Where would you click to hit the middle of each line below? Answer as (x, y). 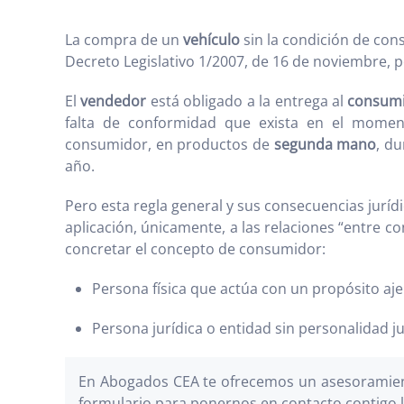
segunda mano (325, 144)
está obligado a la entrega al (247, 101)
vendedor (114, 101)
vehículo (211, 40)
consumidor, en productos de (170, 144)
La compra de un (124, 40)
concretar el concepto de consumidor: (195, 249)
